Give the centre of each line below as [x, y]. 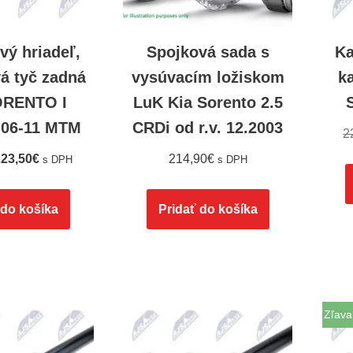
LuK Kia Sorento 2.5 [208, 102]
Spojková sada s [208, 52]
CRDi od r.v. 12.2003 [208, 127]
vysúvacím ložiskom [208, 77]
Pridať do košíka [208, 209]
